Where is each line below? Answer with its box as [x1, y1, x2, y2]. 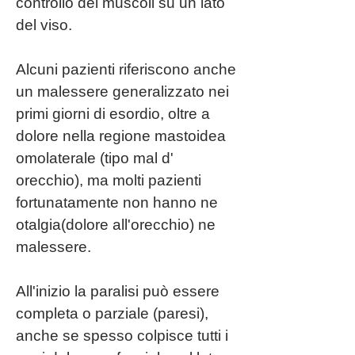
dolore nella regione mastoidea [16, 128, 226, 144]
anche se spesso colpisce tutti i [16, 327, 228, 344]
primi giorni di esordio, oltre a [16, 105, 214, 122]
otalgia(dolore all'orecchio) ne [16, 216, 216, 233]
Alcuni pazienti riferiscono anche [16, 61, 236, 78]
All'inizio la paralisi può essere [16, 283, 219, 300]
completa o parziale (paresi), [16, 305, 208, 322]
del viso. [16, 17, 72, 33]
